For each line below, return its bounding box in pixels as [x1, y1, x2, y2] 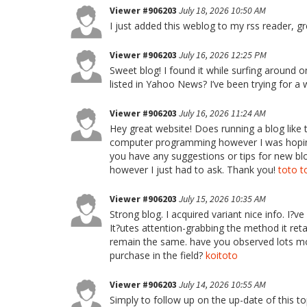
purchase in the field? [110, 249, 206, 262]
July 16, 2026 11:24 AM [179, 107, 266, 119]
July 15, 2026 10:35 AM [179, 193, 266, 205]
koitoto [206, 249, 238, 262]
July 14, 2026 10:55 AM [179, 278, 266, 291]
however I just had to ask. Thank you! [110, 163, 278, 176]
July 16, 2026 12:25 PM [179, 49, 267, 61]
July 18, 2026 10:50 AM [179, 4, 266, 16]
